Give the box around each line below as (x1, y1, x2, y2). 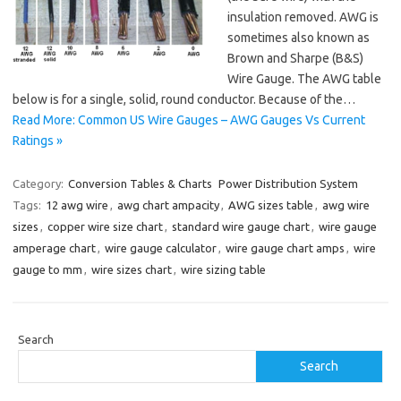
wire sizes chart (91, 263, 172, 277)
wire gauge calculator (105, 242, 217, 255)
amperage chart (13, 242, 96, 255)
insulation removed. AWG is (227, 10, 379, 25)
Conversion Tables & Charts (68, 177, 212, 191)
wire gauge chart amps (226, 242, 345, 255)
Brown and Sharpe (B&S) (227, 51, 363, 66)
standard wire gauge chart (172, 220, 310, 234)
